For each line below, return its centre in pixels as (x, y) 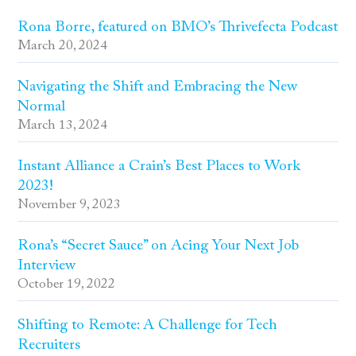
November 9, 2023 (70, 205)
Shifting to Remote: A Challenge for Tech (148, 326)
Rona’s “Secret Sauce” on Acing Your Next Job (159, 246)
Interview (47, 266)
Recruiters (49, 346)
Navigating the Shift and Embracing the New (158, 87)
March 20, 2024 (63, 46)
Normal (42, 107)
